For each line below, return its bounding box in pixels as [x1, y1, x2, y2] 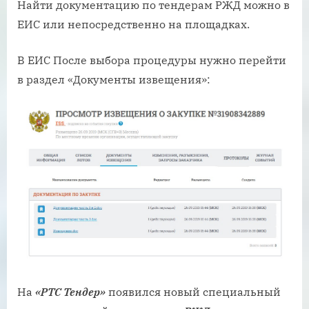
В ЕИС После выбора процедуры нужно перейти [17, 52, 286, 67]
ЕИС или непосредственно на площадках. [17, 17, 250, 31]
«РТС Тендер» [35, 285, 106, 299]
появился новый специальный [106, 285, 281, 299]
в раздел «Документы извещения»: [17, 72, 210, 86]
